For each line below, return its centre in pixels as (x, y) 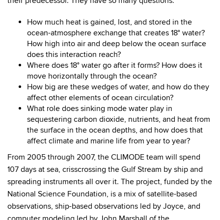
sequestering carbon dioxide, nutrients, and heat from (119, 120)
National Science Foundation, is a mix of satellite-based (102, 194)
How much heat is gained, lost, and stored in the (110, 22)
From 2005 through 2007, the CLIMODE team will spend (104, 157)
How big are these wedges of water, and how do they (118, 87)
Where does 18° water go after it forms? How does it (115, 66)
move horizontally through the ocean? (92, 76)
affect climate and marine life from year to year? (109, 141)
